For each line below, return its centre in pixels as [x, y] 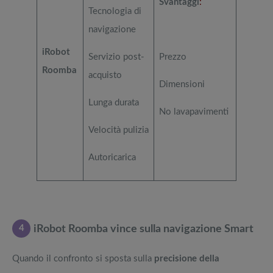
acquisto [105, 76]
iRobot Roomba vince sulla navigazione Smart [144, 229]
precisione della [187, 258]
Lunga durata [113, 103]
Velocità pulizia [118, 130]
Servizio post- [116, 57]
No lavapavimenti [193, 112]
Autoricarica [112, 158]
